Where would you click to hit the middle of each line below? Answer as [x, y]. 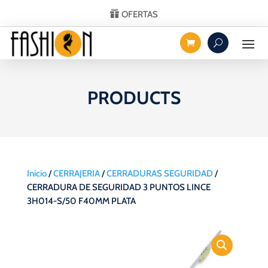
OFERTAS [140, 14]
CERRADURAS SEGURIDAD [159, 173]
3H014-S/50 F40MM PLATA [81, 201]
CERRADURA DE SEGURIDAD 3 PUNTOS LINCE [118, 187]
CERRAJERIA [76, 173]
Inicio [36, 173]
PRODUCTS [134, 98]
